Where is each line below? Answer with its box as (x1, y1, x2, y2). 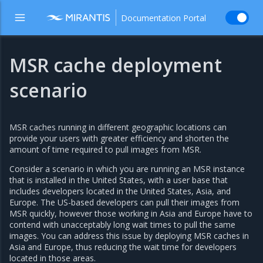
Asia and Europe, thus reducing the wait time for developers (9, 241, 237, 252)
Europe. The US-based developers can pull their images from (9, 197, 240, 208)
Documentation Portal (121, 12, 206, 23)
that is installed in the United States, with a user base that (9, 174, 228, 186)
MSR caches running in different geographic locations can (9, 122, 227, 133)
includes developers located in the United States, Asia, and (9, 186, 231, 197)
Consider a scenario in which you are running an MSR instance (9, 163, 245, 174)
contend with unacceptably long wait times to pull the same (9, 219, 235, 230)
